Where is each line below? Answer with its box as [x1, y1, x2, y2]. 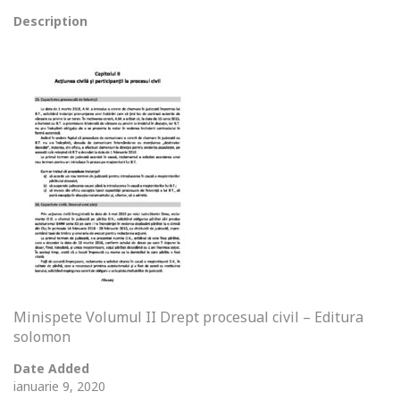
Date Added [13, 360, 89, 377]
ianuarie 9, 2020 [13, 378, 105, 395]
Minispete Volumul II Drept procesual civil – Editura [13, 307, 363, 327]
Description [13, 12, 87, 29]
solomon [13, 327, 71, 346]
